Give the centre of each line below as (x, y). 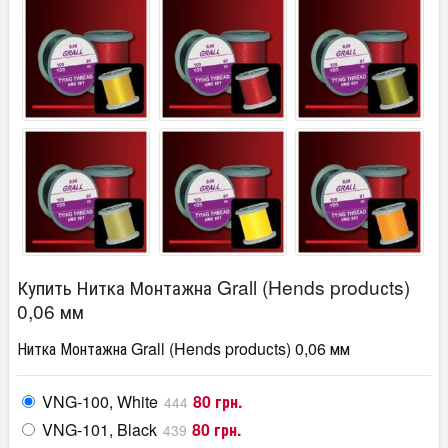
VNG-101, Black (99, 430)
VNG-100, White (100, 402)
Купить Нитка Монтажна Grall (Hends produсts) (213, 287)
